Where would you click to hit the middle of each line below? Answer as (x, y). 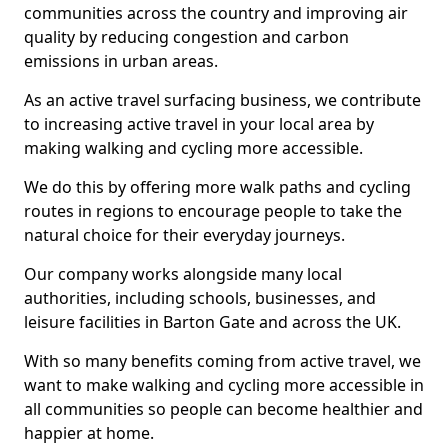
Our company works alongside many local (183, 274)
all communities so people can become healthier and (223, 409)
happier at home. (89, 433)
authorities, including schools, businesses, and (200, 298)
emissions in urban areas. (121, 61)
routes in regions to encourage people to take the (213, 211)
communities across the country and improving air (216, 13)
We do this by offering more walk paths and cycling (217, 187)
